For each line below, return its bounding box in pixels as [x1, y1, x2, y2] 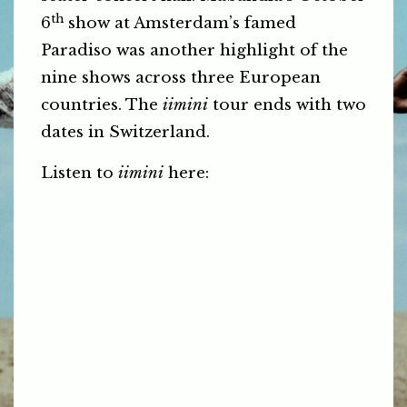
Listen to [41, 163, 118, 183]
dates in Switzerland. [41, 123, 210, 143]
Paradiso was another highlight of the [41, 41, 348, 61]
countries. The [41, 95, 163, 115]
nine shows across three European [41, 68, 321, 88]
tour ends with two [208, 95, 366, 115]
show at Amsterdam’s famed [64, 14, 296, 34]
